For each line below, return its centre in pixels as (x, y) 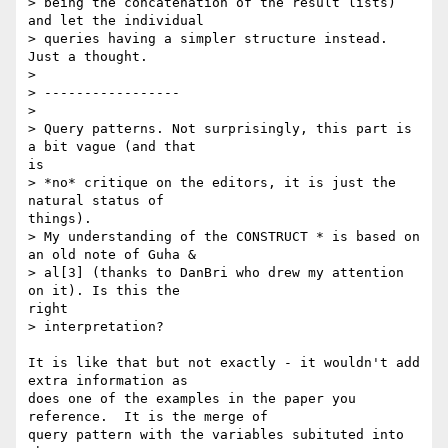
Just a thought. (92, 57)
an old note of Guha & (112, 255)
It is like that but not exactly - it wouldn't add (224, 363)
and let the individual (116, 21)
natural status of (96, 201)
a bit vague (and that (112, 147)
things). (60, 219)
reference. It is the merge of (148, 417)
